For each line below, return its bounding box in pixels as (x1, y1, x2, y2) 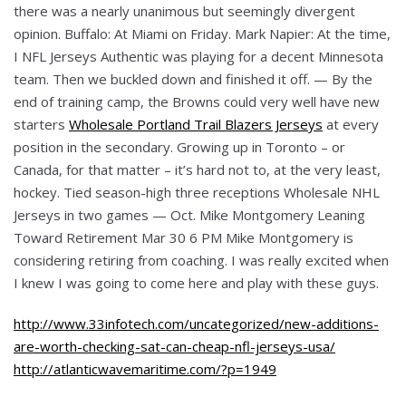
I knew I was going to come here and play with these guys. (14, 274, 379, 293)
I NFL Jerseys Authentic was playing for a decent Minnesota (14, 47, 383, 66)
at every (323, 115, 379, 134)
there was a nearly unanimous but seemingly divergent (14, 2, 355, 21)
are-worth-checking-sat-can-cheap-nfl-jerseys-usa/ (14, 337, 335, 356)
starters (14, 115, 69, 134)
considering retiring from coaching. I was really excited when (14, 251, 389, 270)
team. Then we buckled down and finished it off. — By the (14, 70, 372, 89)
